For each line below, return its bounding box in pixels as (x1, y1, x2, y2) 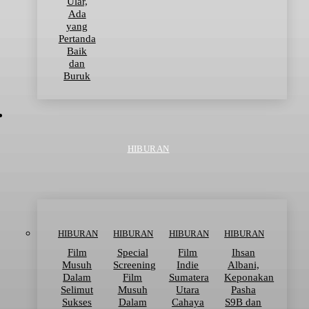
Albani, (227, 259, 259, 271)
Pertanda (58, 33, 96, 45)
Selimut (61, 284, 94, 296)
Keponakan (224, 272, 275, 283)
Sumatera (168, 272, 209, 283)
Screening (113, 259, 157, 271)
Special (117, 247, 148, 259)
